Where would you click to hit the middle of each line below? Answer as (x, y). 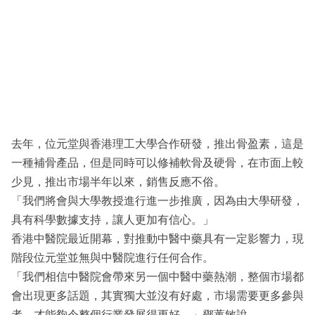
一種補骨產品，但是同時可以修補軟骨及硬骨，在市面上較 (157, 163)
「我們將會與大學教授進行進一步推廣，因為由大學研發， (157, 201)
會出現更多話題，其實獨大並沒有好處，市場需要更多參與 (157, 296)
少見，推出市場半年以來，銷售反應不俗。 (118, 182)
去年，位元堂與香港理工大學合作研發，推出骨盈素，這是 (157, 144)
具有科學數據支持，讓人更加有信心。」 (112, 220)
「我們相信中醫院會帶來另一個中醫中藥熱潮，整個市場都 (157, 277)
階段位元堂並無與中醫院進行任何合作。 (112, 258)
